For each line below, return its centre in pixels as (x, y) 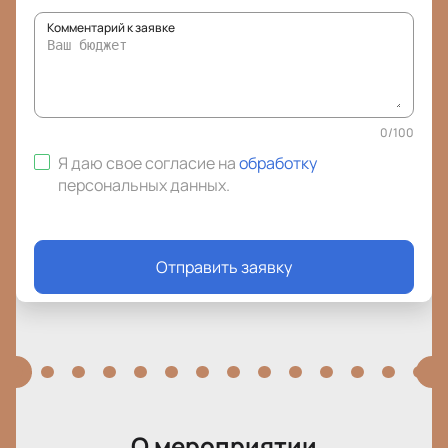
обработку (278, 163)
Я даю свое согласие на (148, 163)
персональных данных (142, 185)
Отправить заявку (224, 267)
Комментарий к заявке (111, 28)
